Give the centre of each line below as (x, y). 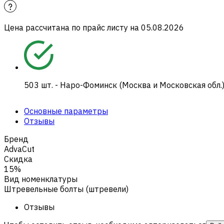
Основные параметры (66, 111)
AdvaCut (19, 149)
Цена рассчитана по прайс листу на (71, 27)
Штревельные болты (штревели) (66, 189)
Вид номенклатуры (41, 179)
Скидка (18, 159)
